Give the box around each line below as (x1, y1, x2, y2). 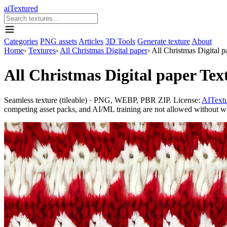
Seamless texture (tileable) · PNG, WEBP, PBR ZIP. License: (4, 95, 202, 104)
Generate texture (137, 37, 190, 46)
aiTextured (4, 4, 38, 13)
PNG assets (40, 37, 77, 46)
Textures (28, 46, 56, 55)
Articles (79, 37, 103, 46)
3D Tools (105, 37, 135, 46)
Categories (4, 37, 38, 46)
